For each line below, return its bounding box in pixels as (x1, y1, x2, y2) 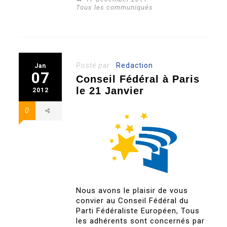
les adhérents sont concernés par (76, 216, 205, 226)
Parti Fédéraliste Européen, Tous (76, 206, 200, 216)
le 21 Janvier (76, 85, 144, 97)
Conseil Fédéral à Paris (76, 73, 200, 85)
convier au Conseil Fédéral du (76, 196, 189, 206)
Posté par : (76, 61, 117, 70)
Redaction (116, 61, 154, 70)
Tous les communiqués (76, 4, 154, 12)
